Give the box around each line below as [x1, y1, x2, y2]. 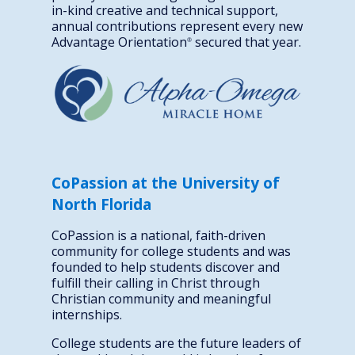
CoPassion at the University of [52, 172, 280, 194]
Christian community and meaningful [52, 290, 271, 308]
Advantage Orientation [52, 32, 187, 51]
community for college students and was [52, 242, 291, 261]
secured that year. [192, 32, 301, 51]
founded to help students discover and [52, 258, 280, 277]
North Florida [52, 193, 151, 216]
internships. [52, 306, 122, 324]
